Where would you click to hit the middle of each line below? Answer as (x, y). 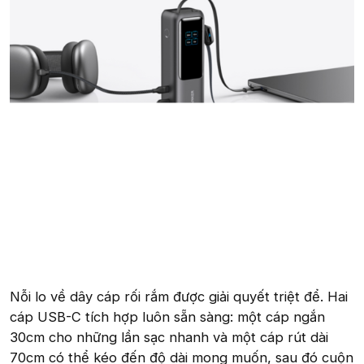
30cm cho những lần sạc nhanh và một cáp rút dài (169, 337)
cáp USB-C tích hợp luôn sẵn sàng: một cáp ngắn (167, 316)
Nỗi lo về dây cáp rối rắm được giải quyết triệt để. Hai (179, 296)
